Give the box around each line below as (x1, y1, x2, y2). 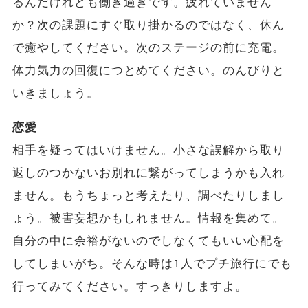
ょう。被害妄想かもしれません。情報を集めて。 (12, 210, 285, 225)
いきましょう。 (12, 85, 99, 100)
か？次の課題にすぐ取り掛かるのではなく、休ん (12, 17, 285, 32)
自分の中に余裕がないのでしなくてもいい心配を (12, 233, 285, 248)
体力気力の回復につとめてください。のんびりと (12, 63, 285, 78)
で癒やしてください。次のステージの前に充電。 (12, 40, 285, 55)
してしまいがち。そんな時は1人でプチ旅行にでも (12, 256, 293, 271)
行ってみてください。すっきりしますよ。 (12, 278, 248, 294)
